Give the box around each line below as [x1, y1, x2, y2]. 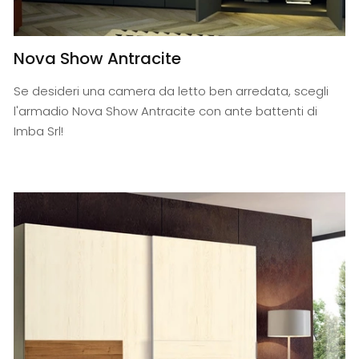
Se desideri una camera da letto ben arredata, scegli [14, 82, 329, 99]
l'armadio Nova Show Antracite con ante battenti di [14, 102, 318, 119]
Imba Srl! [14, 122, 64, 139]
